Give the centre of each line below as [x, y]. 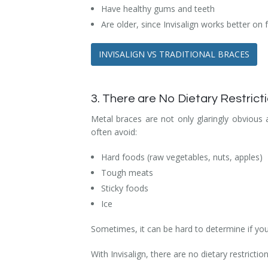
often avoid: [114, 132]
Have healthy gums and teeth [158, 8]
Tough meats [127, 172]
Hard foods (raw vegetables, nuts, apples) [182, 157]
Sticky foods [124, 188]
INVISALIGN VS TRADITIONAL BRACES [174, 54]
